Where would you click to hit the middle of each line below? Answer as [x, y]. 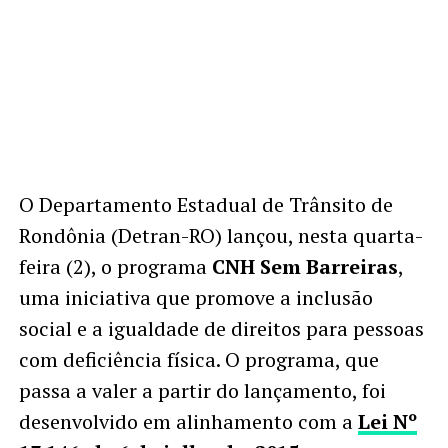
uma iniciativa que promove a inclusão [195, 297]
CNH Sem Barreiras [304, 266]
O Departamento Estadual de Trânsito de [205, 204]
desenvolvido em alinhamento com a [188, 421]
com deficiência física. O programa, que [198, 359]
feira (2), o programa [115, 266]
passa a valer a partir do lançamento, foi [202, 390]
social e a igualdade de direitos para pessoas [221, 328]
